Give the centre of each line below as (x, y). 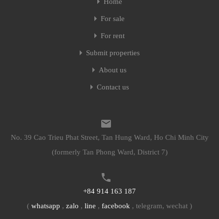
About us (113, 70)
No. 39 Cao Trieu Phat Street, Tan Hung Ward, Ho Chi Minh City (109, 137)
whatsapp (46, 206)
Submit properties (113, 53)
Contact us (113, 87)
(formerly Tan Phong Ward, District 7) (109, 152)
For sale (113, 19)
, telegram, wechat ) (161, 206)
